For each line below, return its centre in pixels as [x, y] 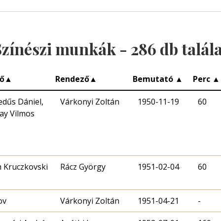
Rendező [72, 79]
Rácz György [83, 167]
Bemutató [154, 79]
